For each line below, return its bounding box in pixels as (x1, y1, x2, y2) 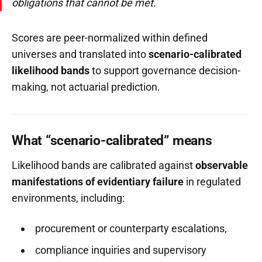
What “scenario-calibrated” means (12, 132, 212, 149)
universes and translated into (12, 47, 149, 60)
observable (195, 158, 248, 171)
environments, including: (12, 191, 125, 204)
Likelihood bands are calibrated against (12, 158, 195, 171)
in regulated (184, 175, 241, 188)
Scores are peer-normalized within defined (12, 31, 208, 44)
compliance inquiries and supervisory (35, 243, 206, 256)
